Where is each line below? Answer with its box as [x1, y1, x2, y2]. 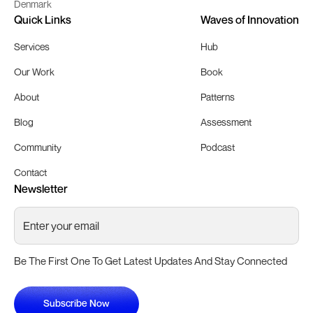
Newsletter [14, 181, 68, 196]
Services [14, 40, 50, 52]
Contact [14, 166, 47, 178]
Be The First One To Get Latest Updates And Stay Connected [14, 254, 287, 267]
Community [14, 140, 61, 153]
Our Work [14, 65, 54, 78]
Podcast [201, 140, 235, 153]
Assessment [201, 115, 252, 128]
